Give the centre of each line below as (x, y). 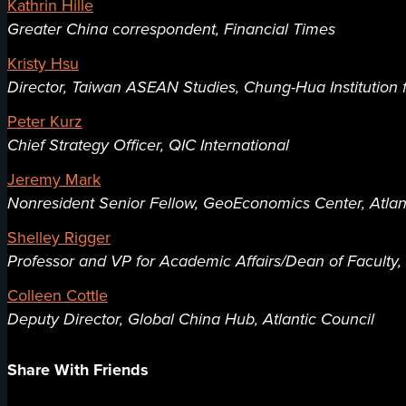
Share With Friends (78, 370)
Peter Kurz (45, 122)
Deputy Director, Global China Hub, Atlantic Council (191, 319)
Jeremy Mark (54, 180)
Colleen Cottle (58, 296)
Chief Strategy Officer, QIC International (148, 145)
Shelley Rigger (59, 238)
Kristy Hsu (43, 64)
